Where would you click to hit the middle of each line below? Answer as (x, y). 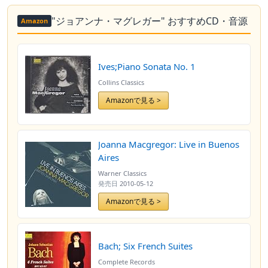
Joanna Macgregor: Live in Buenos (169, 144)
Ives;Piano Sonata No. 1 (147, 66)
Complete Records (127, 261)
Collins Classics (121, 82)
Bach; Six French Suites (145, 246)
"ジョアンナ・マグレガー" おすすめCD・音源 (150, 21)
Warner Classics (122, 173)
